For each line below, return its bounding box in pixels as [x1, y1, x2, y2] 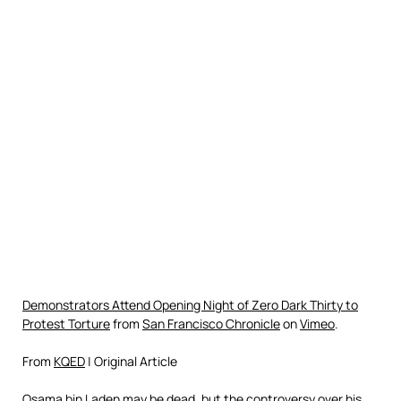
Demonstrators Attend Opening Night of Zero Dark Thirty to [22, 296, 358, 313]
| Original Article [85, 353, 177, 370]
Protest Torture [22, 315, 110, 332]
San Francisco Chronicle [142, 315, 280, 332]
